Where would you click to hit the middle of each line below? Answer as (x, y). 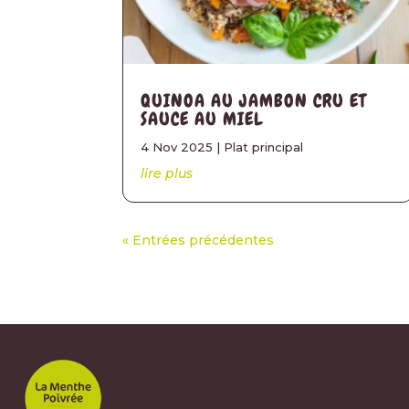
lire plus (167, 173)
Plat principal (264, 147)
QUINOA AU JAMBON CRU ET (254, 100)
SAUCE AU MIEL (203, 118)
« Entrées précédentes (199, 240)
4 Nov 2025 (177, 147)
